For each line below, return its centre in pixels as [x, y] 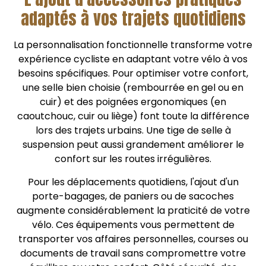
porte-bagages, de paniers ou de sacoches [133, 196]
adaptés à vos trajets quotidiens [133, 19]
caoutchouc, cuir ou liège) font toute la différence [133, 116]
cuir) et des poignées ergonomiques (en [133, 102]
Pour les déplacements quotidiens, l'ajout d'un [133, 182]
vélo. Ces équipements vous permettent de [133, 224]
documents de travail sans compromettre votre [133, 253]
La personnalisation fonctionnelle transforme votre [133, 45]
